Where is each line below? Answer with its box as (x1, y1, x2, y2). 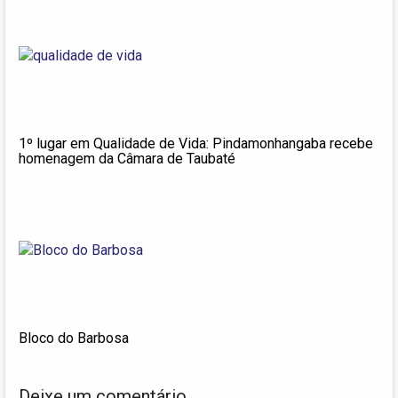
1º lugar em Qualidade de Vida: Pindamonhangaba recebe (19, 134, 373, 152)
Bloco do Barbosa (19, 329, 129, 346)
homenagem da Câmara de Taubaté (19, 149, 235, 167)
